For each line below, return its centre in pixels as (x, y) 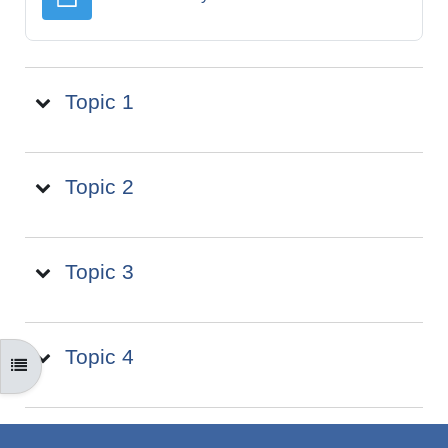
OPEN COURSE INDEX (91, 365)
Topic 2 (99, 187)
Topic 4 (99, 357)
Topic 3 (99, 272)
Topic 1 (99, 102)
